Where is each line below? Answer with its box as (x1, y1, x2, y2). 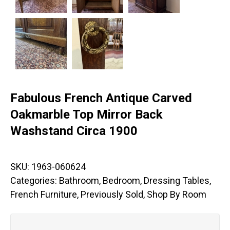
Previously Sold (81, 189, 143, 200)
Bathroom (59, 175, 99, 186)
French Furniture (10, 189, 77, 200)
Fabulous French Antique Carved (10, 91, 192, 106)
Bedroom (103, 175, 140, 186)
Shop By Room (147, 189, 206, 200)
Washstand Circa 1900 (10, 124, 138, 139)
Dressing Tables (144, 175, 209, 186)
